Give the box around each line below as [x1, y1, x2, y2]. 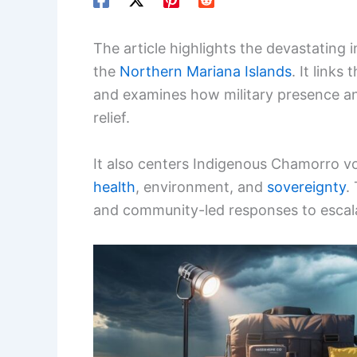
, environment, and [135, 178, 267, 196]
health [93, 178, 135, 196]
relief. [93, 109, 130, 127]
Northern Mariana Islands [120, 63, 292, 80]
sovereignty [267, 178, 346, 196]
